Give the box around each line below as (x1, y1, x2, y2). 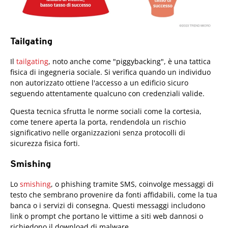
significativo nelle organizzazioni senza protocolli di (10, 128, 185, 138)
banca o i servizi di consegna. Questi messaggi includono (10, 201, 205, 211)
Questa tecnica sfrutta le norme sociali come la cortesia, (10, 106, 202, 117)
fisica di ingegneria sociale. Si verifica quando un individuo (10, 67, 211, 77)
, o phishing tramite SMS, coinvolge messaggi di (51, 179, 214, 189)
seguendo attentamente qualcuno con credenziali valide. (10, 89, 205, 99)
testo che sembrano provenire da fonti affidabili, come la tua (10, 190, 217, 200)
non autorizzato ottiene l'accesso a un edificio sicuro (10, 78, 188, 88)
